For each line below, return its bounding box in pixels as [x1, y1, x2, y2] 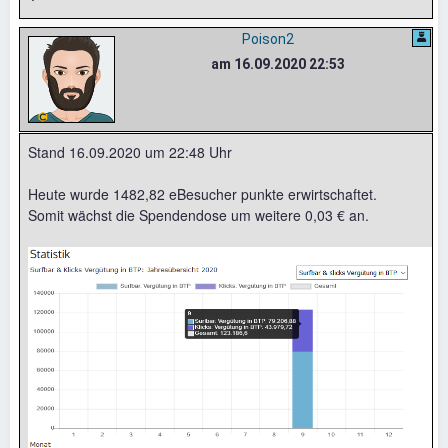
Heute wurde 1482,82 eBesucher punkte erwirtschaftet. [28, 183, 377, 204]
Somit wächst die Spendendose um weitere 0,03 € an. [28, 204, 369, 225]
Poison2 [241, 30, 294, 47]
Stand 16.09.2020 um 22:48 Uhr [28, 141, 232, 162]
